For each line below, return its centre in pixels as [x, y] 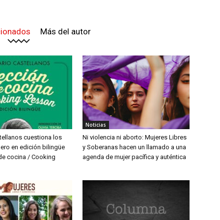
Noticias [96, 124]
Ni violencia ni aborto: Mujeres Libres [135, 137]
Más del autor [65, 31]
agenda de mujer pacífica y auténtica [134, 157]
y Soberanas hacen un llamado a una [134, 147]
